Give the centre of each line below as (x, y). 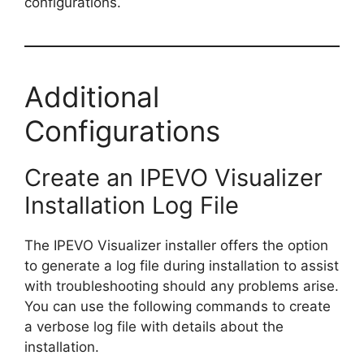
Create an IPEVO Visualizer (173, 177)
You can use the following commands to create (178, 306)
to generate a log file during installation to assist (182, 265)
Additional (92, 96)
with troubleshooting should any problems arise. (182, 286)
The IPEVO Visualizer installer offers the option (176, 245)
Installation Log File (132, 205)
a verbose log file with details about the (154, 326)
